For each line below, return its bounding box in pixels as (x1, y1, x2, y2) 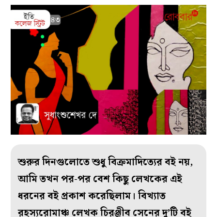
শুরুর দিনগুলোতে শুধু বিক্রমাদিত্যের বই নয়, (18, 155, 193, 170)
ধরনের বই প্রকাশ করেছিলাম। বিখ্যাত (18, 188, 166, 204)
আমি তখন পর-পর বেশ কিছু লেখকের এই (18, 171, 183, 187)
